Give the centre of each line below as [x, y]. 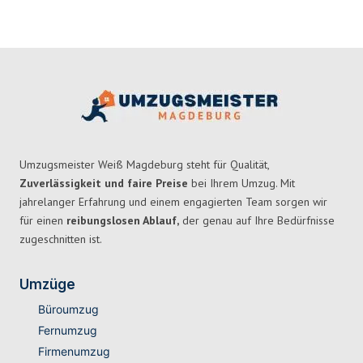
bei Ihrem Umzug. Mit [241, 184]
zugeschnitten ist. [61, 239]
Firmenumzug [74, 352]
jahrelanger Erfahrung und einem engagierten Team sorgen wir [173, 202]
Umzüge [47, 285]
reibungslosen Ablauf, [123, 221]
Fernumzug [67, 331]
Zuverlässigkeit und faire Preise [104, 184]
